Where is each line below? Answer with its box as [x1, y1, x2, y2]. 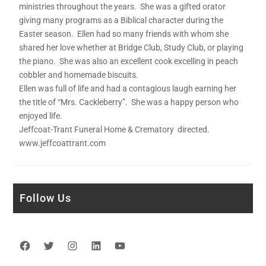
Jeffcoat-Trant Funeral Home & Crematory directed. [19, 124, 210, 134]
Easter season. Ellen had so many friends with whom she [19, 28, 229, 39]
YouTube [113, 248, 160, 262]
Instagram [66, 248, 121, 262]
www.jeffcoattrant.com [19, 138, 106, 148]
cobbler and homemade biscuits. [19, 69, 139, 80]
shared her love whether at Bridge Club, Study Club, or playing [19, 42, 244, 52]
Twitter [42, 248, 80, 262]
